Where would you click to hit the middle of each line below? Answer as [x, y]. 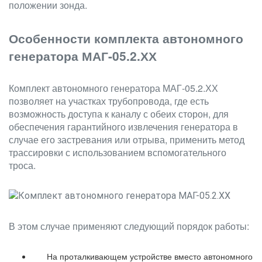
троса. [22, 165]
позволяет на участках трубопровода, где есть [109, 101]
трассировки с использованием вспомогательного [118, 152]
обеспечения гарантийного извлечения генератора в [123, 127]
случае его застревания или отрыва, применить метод [127, 139]
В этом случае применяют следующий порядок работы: [129, 226]
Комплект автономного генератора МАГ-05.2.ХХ [113, 88]
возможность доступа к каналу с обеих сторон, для [119, 114]
